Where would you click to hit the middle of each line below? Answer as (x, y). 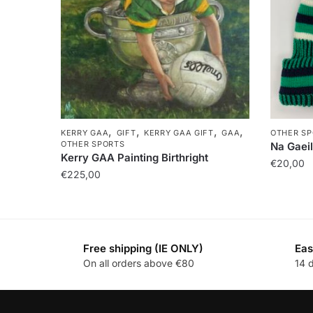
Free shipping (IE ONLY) (143, 248)
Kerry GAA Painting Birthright (135, 157)
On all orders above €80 (139, 263)
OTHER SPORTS (93, 144)
